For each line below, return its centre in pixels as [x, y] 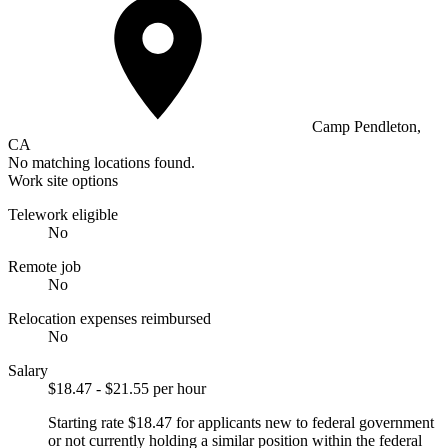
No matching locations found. [101, 162]
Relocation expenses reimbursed [109, 318]
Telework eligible [63, 214]
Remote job [44, 266]
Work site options [63, 180]
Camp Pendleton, [364, 126]
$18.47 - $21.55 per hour [127, 388]
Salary [28, 370]
